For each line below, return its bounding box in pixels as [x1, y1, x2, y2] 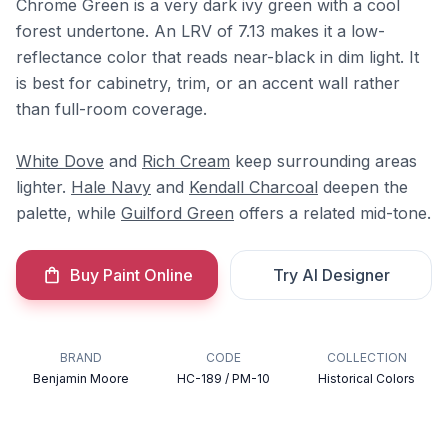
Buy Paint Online [69, 265, 193, 285]
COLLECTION [326, 350, 407, 365]
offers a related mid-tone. [234, 203, 431, 223]
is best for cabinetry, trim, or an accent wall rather [16, 73, 400, 93]
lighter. [16, 177, 71, 197]
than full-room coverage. [16, 99, 207, 119]
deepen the [318, 177, 408, 197]
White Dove [16, 151, 104, 171]
